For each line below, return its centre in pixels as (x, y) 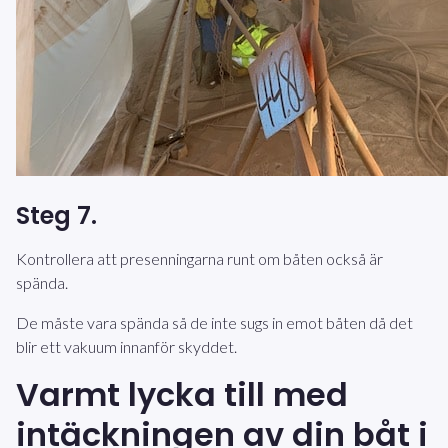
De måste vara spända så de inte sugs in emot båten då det (214, 323)
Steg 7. (56, 216)
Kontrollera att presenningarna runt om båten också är (199, 259)
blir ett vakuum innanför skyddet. (126, 347)
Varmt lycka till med (182, 395)
